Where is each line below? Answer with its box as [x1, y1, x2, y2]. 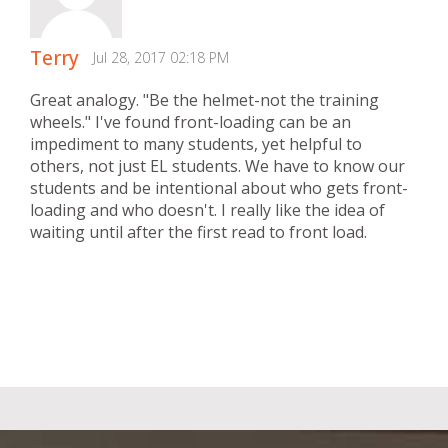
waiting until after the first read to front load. [30, 220, 367, 243]
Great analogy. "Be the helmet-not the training [30, 88, 379, 111]
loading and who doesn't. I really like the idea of [30, 198, 385, 221]
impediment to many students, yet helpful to [30, 132, 362, 155]
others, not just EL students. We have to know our [30, 154, 405, 177]
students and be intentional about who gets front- [30, 176, 408, 199]
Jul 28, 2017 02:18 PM [93, 47, 229, 67]
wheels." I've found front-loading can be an [30, 110, 351, 133]
